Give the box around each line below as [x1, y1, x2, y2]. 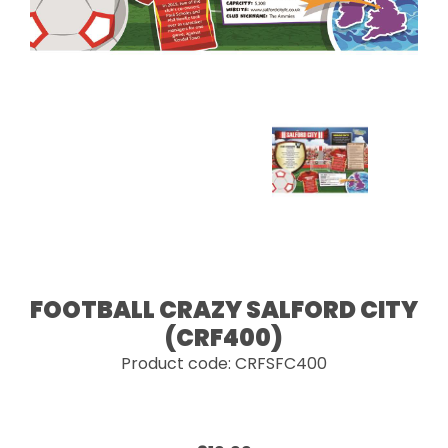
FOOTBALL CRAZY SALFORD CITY [30, 293, 418, 326]
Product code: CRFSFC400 [121, 352, 327, 375]
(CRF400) [165, 321, 283, 354]
